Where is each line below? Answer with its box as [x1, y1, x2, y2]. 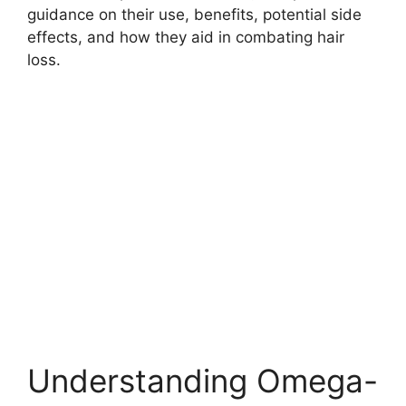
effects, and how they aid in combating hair [27, 27, 344, 46]
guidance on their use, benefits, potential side [27, 5, 362, 24]
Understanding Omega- [27, 362, 378, 401]
